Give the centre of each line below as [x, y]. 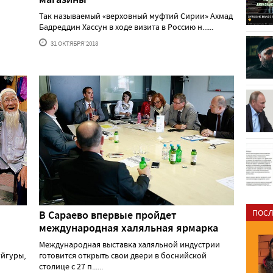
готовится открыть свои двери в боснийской [123, 255]
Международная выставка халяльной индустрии [129, 244]
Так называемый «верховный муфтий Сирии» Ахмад [136, 16]
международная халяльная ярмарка [129, 228]
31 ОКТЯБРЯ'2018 [74, 43]
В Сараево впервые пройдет [108, 215]
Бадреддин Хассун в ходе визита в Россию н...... [126, 27]
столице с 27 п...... [71, 266]
